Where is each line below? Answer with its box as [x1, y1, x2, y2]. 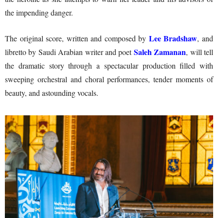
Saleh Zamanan [133, 46, 186, 57]
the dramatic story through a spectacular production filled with [5, 60, 213, 71]
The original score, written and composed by [5, 33, 146, 43]
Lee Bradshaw [146, 32, 198, 44]
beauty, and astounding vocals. [5, 87, 98, 98]
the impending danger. [5, 7, 73, 18]
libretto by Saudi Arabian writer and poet [5, 46, 134, 57]
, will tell [186, 46, 214, 57]
